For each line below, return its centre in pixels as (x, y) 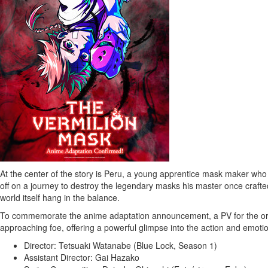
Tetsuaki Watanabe (95, 245)
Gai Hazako (117, 257)
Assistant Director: (60, 257)
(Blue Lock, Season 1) (174, 245)
